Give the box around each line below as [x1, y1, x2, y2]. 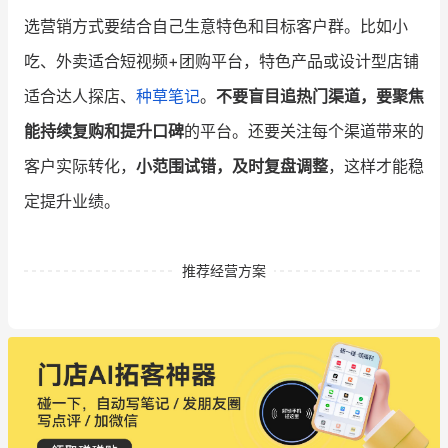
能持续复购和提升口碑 [24, 120, 184, 141]
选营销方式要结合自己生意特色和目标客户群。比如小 [24, 15, 408, 36]
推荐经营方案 [182, 261, 266, 279]
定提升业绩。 [24, 190, 120, 211]
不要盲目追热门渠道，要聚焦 [216, 85, 424, 106]
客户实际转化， [24, 155, 136, 176]
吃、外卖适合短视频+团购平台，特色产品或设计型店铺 [24, 50, 419, 71]
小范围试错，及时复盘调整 [136, 155, 328, 176]
